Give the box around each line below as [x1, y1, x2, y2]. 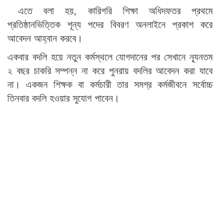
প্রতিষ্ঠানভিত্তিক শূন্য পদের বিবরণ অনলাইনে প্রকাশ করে [7, 17, 213, 31]
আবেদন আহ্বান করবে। [7, 30, 82, 45]
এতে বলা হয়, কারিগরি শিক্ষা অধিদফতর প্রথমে [7, 3, 213, 18]
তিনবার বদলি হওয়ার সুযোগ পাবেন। [7, 90, 119, 105]
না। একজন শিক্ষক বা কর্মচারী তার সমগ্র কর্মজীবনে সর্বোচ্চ [7, 77, 213, 91]
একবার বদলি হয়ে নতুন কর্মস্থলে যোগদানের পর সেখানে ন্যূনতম [7, 49, 213, 64]
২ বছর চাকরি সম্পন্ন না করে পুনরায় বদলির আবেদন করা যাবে [7, 63, 213, 78]
